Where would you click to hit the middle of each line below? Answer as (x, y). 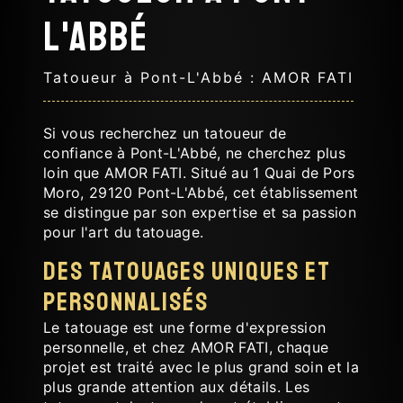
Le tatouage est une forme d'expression (185, 327)
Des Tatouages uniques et (187, 271)
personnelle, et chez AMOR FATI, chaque (186, 347)
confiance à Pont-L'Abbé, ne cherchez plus (195, 152)
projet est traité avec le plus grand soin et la (201, 367)
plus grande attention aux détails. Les (177, 386)
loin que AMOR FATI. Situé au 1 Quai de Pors (199, 172)
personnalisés (126, 302)
